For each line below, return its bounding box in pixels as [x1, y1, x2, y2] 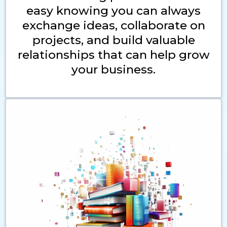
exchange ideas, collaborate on [22, 18, 205, 32]
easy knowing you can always [26, 4, 201, 18]
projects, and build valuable [32, 33, 195, 47]
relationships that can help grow [17, 48, 210, 62]
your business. [71, 62, 156, 77]
